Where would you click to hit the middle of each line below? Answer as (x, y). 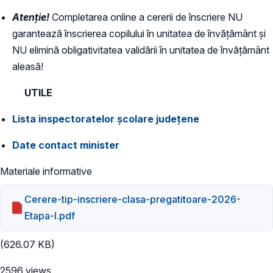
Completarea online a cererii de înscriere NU (146, 17)
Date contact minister (66, 145)
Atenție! (31, 17)
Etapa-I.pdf (50, 216)
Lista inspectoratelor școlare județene (106, 119)
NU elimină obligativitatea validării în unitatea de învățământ (141, 50)
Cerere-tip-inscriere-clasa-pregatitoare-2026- (133, 200)
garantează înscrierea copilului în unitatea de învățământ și (139, 33)
